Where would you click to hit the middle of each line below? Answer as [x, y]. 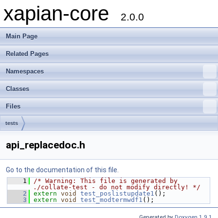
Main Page [22, 36]
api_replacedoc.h [45, 145]
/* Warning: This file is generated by [106, 181]
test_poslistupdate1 [117, 193]
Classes [18, 89]
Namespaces [25, 71]
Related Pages [27, 54]
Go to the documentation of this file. [62, 170]
